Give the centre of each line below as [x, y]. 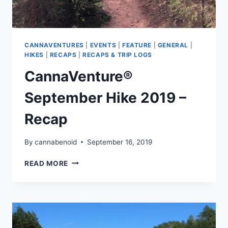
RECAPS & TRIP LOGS [117, 55]
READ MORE [47, 163]
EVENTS [103, 45]
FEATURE [137, 45]
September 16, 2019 [120, 142]
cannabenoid [56, 142]
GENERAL [173, 45]
